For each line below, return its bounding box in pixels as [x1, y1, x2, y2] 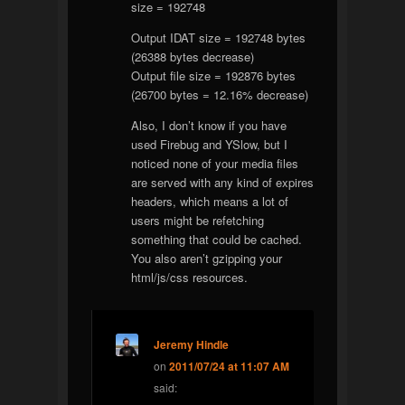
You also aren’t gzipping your [131, 249, 283, 267]
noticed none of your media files [131, 154, 299, 172]
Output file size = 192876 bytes [131, 66, 297, 84]
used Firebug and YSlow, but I [131, 135, 288, 153]
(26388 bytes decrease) [131, 47, 255, 65]
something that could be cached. [131, 230, 303, 248]
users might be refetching [131, 211, 265, 229]
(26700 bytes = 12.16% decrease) [131, 85, 309, 103]
